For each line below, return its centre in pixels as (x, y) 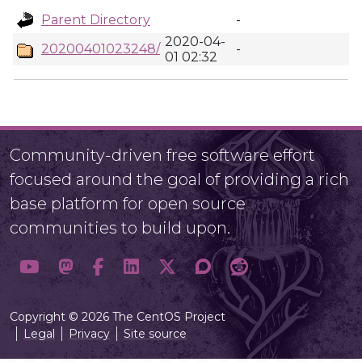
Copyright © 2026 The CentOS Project (118, 317)
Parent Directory (96, 20)
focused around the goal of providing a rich (179, 179)
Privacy (89, 334)
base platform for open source (128, 204)
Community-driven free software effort (162, 155)
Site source (155, 334)
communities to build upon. (120, 228)
